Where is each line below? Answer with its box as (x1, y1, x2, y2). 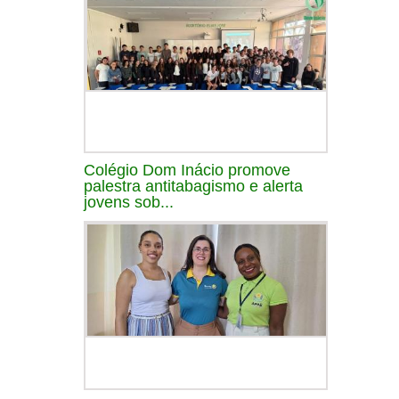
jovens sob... (84, 192, 174, 211)
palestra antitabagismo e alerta (84, 176, 303, 195)
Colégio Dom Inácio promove (84, 160, 290, 179)
